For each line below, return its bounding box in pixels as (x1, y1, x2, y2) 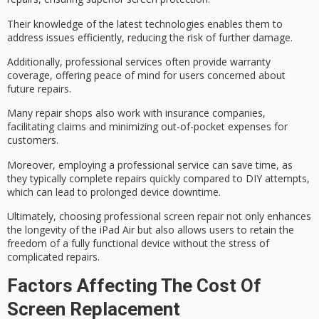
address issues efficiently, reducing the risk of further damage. (7, 30, 293, 44)
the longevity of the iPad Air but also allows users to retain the (7, 223, 294, 237)
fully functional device (71, 236, 170, 251)
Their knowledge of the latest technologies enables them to (7, 16, 283, 31)
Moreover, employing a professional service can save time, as (7, 157, 293, 172)
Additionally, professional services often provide (7, 54, 230, 68)
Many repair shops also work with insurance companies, (7, 106, 266, 120)
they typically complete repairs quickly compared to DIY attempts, (7, 171, 310, 185)
